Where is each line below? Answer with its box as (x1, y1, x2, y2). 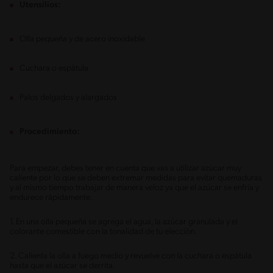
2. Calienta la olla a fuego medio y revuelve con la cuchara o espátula (10, 251, 252, 261)
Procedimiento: (19, 127, 82, 136)
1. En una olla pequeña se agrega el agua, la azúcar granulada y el (10, 217, 238, 227)
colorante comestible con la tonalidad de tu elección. (10, 227, 200, 236)
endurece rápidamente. (10, 193, 94, 202)
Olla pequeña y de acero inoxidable (19, 34, 147, 44)
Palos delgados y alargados (19, 93, 119, 102)
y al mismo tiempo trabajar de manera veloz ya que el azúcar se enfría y (10, 183, 259, 193)
